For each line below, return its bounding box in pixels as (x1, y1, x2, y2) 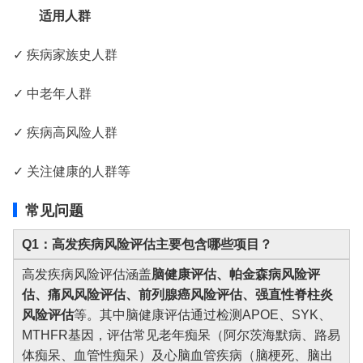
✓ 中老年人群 (13, 83, 92, 102)
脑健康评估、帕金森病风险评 (152, 267, 320, 281)
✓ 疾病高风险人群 (13, 122, 117, 141)
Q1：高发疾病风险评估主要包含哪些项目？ (22, 237, 272, 251)
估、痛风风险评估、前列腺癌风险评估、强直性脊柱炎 (22, 288, 333, 301)
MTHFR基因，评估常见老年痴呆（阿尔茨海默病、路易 (22, 328, 340, 342)
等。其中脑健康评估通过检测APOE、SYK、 (74, 308, 331, 322)
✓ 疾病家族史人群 (13, 45, 117, 63)
